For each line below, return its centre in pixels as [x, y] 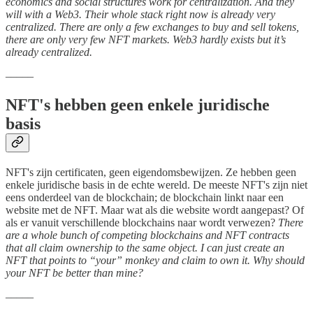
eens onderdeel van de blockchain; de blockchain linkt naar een [145, 198]
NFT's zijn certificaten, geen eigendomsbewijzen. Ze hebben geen [151, 173]
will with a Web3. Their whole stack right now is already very [140, 14]
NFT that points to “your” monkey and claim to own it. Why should [155, 261]
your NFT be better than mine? [74, 273]
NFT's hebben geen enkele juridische [138, 105]
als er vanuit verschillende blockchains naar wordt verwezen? [142, 223]
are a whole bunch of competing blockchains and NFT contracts [147, 235]
